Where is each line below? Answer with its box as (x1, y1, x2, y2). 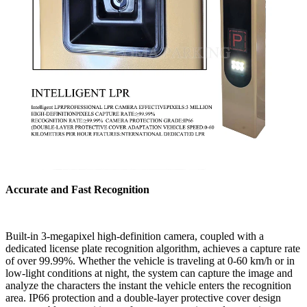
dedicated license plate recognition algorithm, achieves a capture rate (5, 242, 300, 254)
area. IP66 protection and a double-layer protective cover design (5, 291, 281, 304)
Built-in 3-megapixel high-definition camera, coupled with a (5, 230, 264, 242)
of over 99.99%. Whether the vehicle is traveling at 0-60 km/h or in (5, 254, 295, 267)
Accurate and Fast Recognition (5, 183, 149, 195)
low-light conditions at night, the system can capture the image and (5, 267, 293, 279)
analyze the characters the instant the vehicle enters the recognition (5, 279, 291, 291)
